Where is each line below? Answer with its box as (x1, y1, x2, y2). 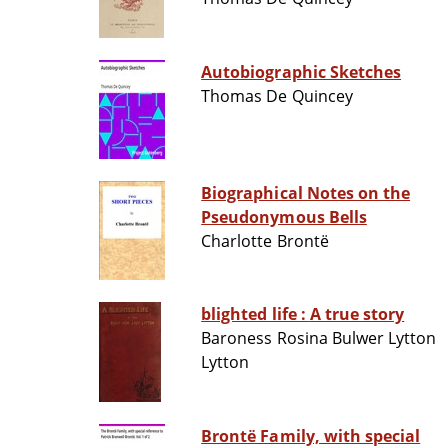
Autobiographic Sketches (201, 61, 402, 84)
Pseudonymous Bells (201, 206, 367, 229)
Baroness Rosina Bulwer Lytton (201, 327, 437, 350)
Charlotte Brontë (201, 230, 329, 253)
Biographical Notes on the (201, 182, 411, 205)
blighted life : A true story (309, 303, 405, 326)
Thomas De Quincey (201, 85, 353, 108)
